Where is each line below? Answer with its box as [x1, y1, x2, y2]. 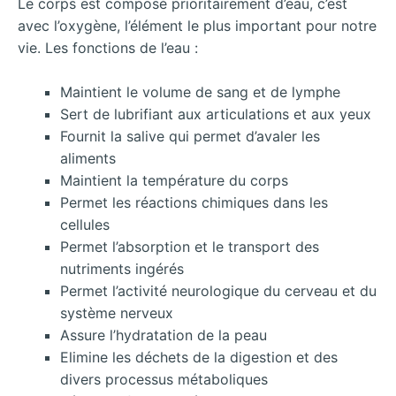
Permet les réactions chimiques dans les [60, 194, 328, 212]
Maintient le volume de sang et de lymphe [60, 83, 340, 102]
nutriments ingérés [60, 260, 184, 278]
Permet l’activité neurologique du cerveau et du [60, 282, 377, 301]
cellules [60, 216, 110, 234]
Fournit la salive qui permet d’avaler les [60, 127, 320, 146]
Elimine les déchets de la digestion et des [60, 348, 338, 367]
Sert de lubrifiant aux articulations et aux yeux [60, 105, 371, 124]
